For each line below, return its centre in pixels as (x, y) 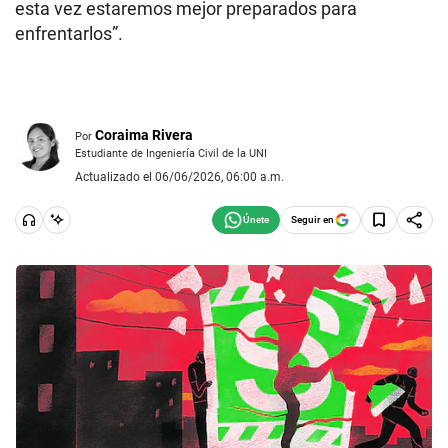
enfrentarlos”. (69, 33)
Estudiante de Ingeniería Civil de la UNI (171, 152)
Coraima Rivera (144, 134)
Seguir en (312, 219)
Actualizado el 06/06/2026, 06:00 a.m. (179, 176)
